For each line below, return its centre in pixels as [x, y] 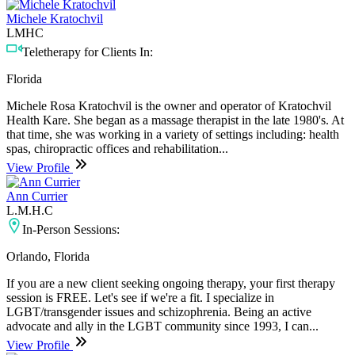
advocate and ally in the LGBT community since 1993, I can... [162, 326]
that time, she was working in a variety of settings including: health [173, 134]
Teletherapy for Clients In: [88, 52]
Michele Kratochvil [55, 18]
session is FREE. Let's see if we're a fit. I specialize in [140, 297]
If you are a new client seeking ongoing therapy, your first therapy [171, 283]
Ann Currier [37, 196]
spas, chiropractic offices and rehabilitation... [117, 148]
